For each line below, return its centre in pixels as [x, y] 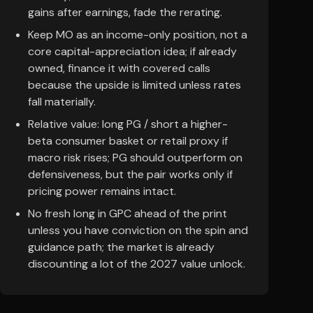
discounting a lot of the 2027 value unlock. [137, 264]
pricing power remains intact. [102, 191]
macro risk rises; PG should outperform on [135, 158]
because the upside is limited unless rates [134, 85]
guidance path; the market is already [121, 247]
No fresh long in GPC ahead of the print [128, 213]
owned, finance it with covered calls [119, 68]
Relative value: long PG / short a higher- [128, 124]
